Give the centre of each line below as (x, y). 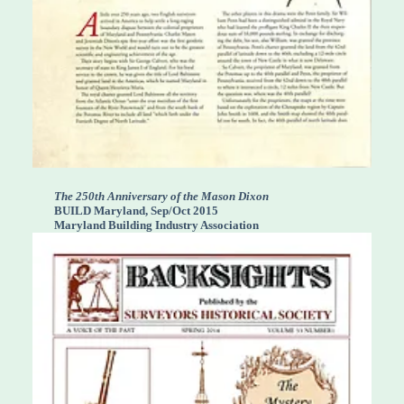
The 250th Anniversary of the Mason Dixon (161, 196)
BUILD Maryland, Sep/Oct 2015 (136, 210)
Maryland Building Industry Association (156, 225)
